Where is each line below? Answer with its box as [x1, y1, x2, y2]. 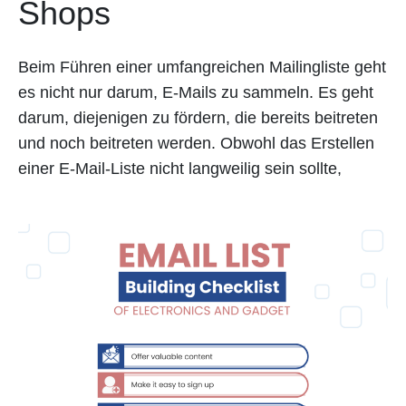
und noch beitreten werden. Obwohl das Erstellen [18, 134, 374, 153]
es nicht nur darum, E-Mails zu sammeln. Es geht [18, 83, 373, 102]
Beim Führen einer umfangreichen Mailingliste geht [18, 58, 386, 77]
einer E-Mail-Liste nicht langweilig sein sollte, [18, 159, 342, 179]
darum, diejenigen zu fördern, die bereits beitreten [18, 109, 378, 128]
